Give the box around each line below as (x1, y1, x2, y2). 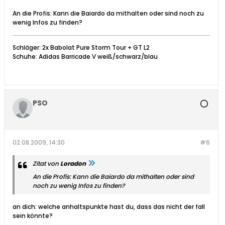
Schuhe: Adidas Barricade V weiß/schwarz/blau (13, 52, 158, 61)
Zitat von (33, 159, 60, 168)
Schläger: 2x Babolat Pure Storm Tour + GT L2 (13, 43, 150, 52)
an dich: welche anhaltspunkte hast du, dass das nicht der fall (13, 202, 205, 211)
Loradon (60, 159, 86, 168)
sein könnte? (13, 211, 53, 220)
